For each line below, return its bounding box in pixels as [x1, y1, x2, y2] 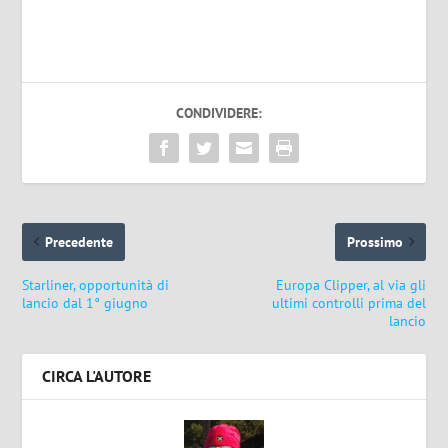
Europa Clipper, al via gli [275, 275, 426, 294]
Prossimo [346, 232, 403, 251]
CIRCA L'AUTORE [42, 365, 152, 386]
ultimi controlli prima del [271, 293, 426, 312]
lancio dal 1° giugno [22, 293, 149, 312]
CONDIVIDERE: [176, 103, 262, 122]
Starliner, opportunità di [22, 275, 170, 294]
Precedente [45, 232, 114, 251]
